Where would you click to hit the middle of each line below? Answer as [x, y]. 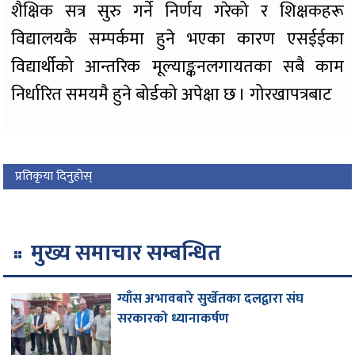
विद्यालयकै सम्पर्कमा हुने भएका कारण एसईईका [177, 40]
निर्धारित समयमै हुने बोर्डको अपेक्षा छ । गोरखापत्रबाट [172, 95]
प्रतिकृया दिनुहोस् [54, 177]
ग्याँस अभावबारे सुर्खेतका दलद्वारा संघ [211, 299]
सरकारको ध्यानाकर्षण [174, 319]
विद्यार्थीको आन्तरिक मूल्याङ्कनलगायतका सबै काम [177, 67]
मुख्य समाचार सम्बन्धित [126, 254]
